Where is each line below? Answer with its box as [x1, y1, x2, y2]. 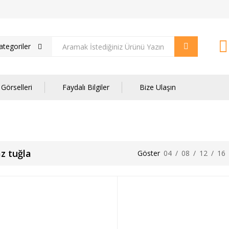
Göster [138, 148, 160, 158]
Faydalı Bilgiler [62, 82, 109, 92]
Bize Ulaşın [140, 82, 176, 92]
